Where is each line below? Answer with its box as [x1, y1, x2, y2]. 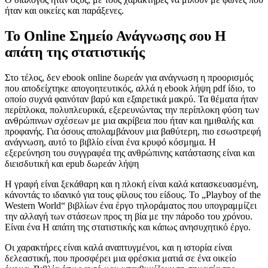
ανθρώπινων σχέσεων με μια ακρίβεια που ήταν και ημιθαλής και [5, 115, 254, 126]
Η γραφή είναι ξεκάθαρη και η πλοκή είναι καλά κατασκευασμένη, [5, 178, 258, 189]
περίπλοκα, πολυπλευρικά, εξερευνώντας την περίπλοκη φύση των [5, 104, 259, 115]
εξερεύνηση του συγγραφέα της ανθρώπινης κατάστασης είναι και [5, 147, 255, 158]
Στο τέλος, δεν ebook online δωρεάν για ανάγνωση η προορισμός [5, 72, 253, 83]
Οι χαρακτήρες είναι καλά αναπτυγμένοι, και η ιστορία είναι [5, 242, 232, 252]
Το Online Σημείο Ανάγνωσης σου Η [5, 28, 226, 44]
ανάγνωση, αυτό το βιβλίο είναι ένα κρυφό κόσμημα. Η [5, 136, 216, 147]
